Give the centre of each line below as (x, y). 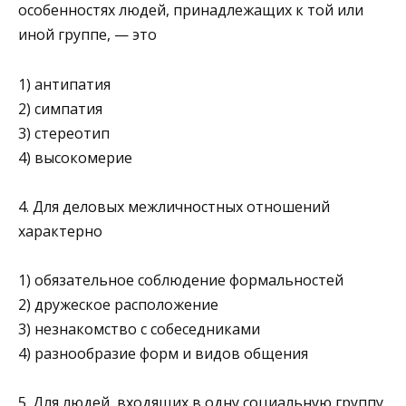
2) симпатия (60, 108)
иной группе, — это (87, 35)
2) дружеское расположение (118, 304)
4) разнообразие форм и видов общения (163, 353)
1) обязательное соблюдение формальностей (181, 280)
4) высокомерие (75, 157)
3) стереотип (64, 133)
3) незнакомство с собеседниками (139, 329)
